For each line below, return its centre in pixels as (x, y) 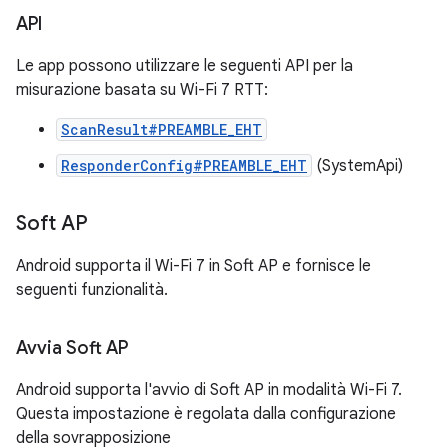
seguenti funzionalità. (92, 290)
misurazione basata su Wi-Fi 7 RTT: (142, 90)
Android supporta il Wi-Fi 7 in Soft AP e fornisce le (193, 266)
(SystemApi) (357, 166)
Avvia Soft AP (72, 348)
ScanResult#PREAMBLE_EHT (161, 129)
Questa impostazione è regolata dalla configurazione (206, 414)
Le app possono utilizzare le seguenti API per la (184, 66)
